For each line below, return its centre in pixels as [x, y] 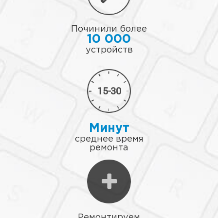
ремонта [109, 148]
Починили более [109, 29]
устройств [109, 50]
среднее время [109, 139]
